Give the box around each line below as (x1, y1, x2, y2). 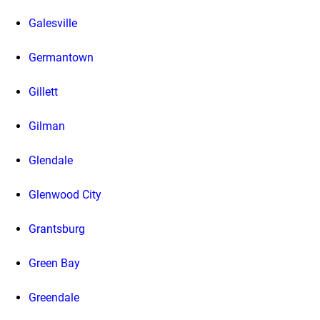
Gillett (29, 85, 58, 99)
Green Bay (29, 256, 80, 271)
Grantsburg (29, 222, 85, 236)
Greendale (29, 291, 79, 305)
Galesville (29, 16, 77, 31)
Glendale (29, 154, 73, 168)
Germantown (29, 51, 94, 65)
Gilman (29, 119, 65, 134)
